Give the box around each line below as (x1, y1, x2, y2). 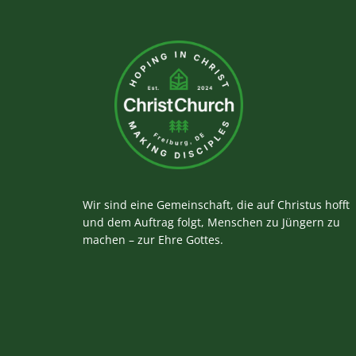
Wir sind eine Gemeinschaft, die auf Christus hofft (83, 196, 350, 212)
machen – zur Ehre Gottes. (83, 231, 223, 247)
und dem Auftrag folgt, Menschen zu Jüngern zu (83, 214, 340, 230)
